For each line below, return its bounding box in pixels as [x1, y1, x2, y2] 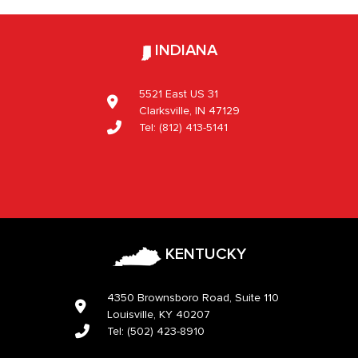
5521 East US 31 [139, 88, 218, 100]
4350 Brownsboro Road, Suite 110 [107, 292, 279, 304]
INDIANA [150, 42, 217, 58]
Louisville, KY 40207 [107, 309, 210, 321]
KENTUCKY [161, 245, 246, 262]
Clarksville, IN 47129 [139, 105, 240, 117]
